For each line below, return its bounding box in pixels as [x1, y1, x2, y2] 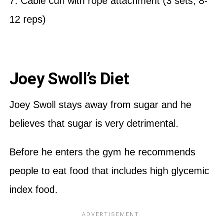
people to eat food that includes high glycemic [9, 165, 209, 176]
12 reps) [9, 13, 49, 25]
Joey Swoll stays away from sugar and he [9, 99, 191, 110]
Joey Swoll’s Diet [9, 69, 133, 88]
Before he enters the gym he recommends [9, 146, 195, 157]
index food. [9, 184, 61, 195]
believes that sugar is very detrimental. [9, 117, 179, 129]
